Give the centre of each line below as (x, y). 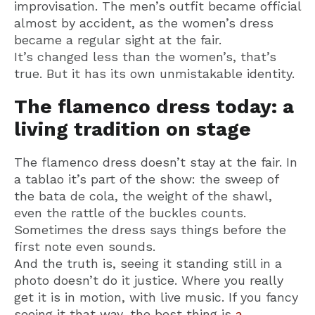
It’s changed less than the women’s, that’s (145, 57)
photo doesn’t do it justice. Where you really (149, 281)
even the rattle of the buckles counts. (130, 213)
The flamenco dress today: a (154, 107)
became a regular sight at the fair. (118, 40)
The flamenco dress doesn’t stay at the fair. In (156, 162)
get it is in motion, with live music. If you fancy (156, 297)
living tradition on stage (133, 129)
